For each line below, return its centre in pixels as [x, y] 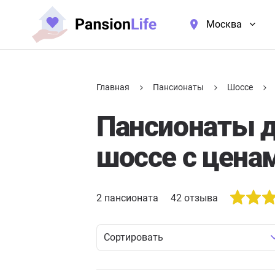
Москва [224, 24]
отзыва [200, 198]
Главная [113, 87]
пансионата [130, 198]
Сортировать [134, 237]
